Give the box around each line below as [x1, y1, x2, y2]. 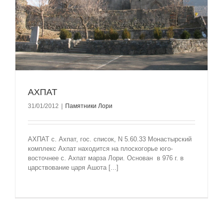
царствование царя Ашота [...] [28, 163, 118, 171]
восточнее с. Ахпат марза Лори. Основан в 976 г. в [28, 154, 184, 162]
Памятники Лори [65, 102, 112, 110]
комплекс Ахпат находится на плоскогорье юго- [28, 144, 173, 152]
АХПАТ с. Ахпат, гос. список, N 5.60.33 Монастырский [28, 135, 192, 143]
